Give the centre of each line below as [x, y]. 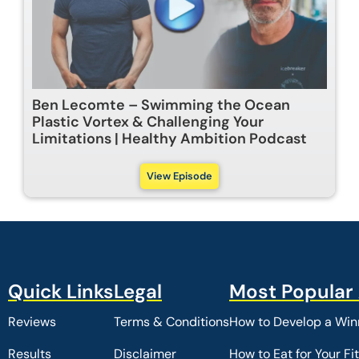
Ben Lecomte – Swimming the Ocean [161, 105]
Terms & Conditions [171, 321]
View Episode [179, 175]
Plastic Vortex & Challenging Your [148, 121]
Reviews [32, 321]
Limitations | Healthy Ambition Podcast [169, 138]
